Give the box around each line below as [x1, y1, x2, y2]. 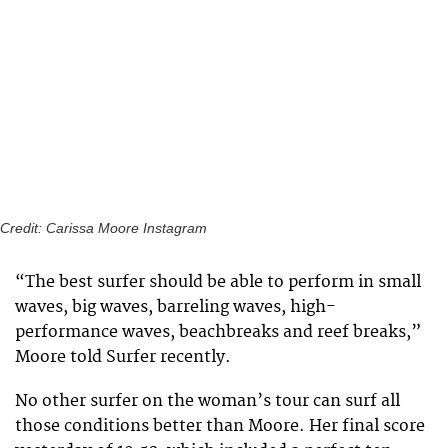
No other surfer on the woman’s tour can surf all [15, 390, 400, 411]
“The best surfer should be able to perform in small [15, 271, 421, 292]
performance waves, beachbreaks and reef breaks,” [15, 321, 421, 342]
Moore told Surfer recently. [15, 346, 231, 367]
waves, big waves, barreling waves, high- [15, 296, 336, 317]
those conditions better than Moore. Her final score [15, 415, 425, 436]
